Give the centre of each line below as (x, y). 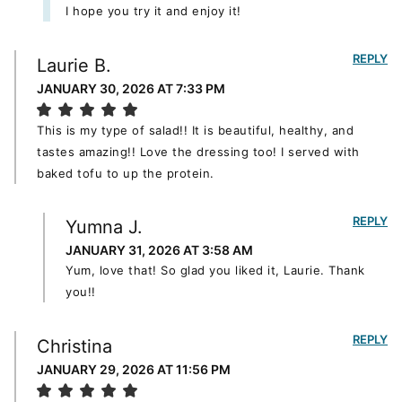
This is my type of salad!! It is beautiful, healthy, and (195, 130)
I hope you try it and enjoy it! (153, 11)
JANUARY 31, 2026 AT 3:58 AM (159, 250)
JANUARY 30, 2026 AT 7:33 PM (131, 88)
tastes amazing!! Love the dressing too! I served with (198, 151)
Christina (74, 346)
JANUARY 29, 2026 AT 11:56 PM (134, 369)
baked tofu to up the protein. (126, 173)
